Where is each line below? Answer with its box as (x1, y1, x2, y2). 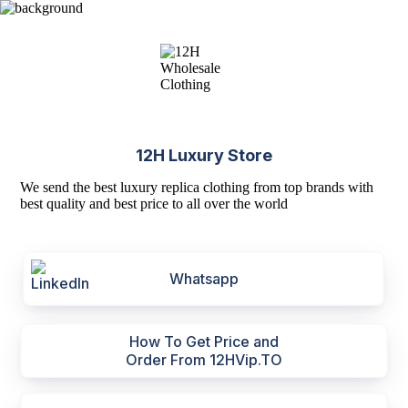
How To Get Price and (129, 332, 279, 351)
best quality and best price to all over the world (20, 196, 289, 211)
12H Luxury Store (136, 146, 272, 165)
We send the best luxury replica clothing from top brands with (20, 179, 374, 195)
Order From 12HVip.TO (126, 351, 282, 369)
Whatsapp (168, 270, 239, 288)
